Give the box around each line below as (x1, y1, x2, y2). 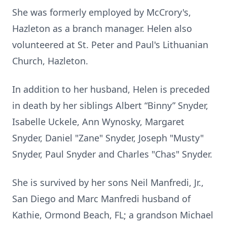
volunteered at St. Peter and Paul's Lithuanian (12, 39, 208, 51)
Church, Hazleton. (12, 55, 88, 67)
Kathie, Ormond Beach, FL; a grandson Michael (12, 209, 213, 221)
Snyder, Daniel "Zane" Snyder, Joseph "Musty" (12, 132, 204, 144)
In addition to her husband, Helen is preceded (12, 83, 210, 95)
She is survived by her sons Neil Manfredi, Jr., (12, 176, 204, 188)
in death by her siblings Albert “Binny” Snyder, (12, 99, 208, 111)
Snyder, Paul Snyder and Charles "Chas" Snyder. (12, 148, 212, 160)
